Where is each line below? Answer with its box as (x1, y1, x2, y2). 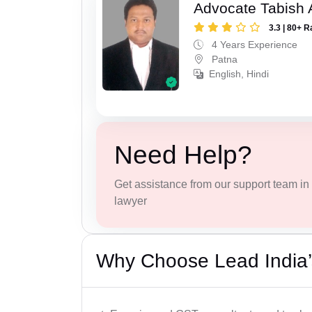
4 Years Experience (209, 39, 298, 51)
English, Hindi (209, 68, 270, 80)
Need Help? (114, 141, 252, 170)
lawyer (114, 195, 147, 208)
